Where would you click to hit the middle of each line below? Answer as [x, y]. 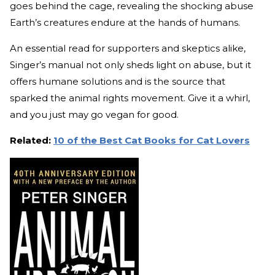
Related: [32, 140]
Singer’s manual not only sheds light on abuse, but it [130, 64]
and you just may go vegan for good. [94, 114]
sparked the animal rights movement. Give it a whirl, [130, 98]
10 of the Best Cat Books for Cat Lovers [152, 140]
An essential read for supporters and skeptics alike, [128, 48]
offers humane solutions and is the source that [118, 81]
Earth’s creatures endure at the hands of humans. [126, 22]
